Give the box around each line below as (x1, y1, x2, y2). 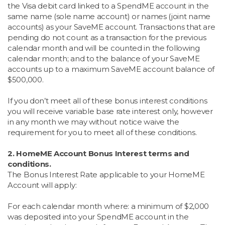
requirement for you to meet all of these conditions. (8, 128, 197, 138)
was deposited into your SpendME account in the (8, 212, 189, 222)
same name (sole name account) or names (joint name (8, 12, 211, 22)
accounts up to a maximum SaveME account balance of (8, 64, 215, 74)
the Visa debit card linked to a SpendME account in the (8, 1, 209, 11)
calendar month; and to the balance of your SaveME (8, 54, 200, 64)
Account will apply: (8, 180, 77, 190)
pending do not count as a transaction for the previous (8, 33, 206, 43)
